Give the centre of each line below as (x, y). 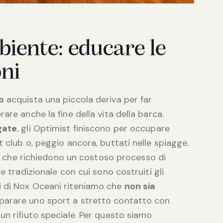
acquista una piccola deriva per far (78, 99)
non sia (140, 186)
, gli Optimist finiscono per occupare (93, 128)
